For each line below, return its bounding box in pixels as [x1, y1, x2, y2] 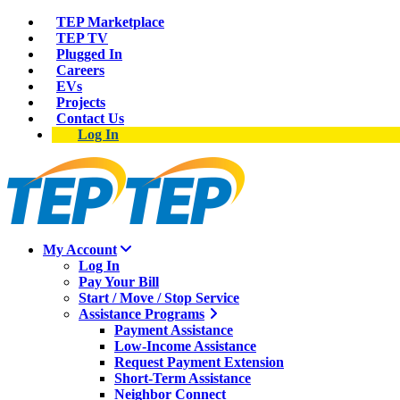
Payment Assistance [114, 322, 233, 337]
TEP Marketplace [56, 14, 164, 29]
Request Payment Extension [114, 354, 284, 370]
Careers [56, 62, 104, 78]
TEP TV [56, 30, 108, 46]
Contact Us [56, 111, 124, 126]
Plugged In [56, 46, 122, 62]
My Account [43, 242, 117, 257]
